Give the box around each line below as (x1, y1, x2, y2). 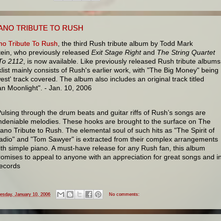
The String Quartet (157, 48, 215, 56)
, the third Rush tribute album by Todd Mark (58, 39, 193, 47)
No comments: (109, 191, 140, 197)
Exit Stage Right (91, 48, 141, 56)
